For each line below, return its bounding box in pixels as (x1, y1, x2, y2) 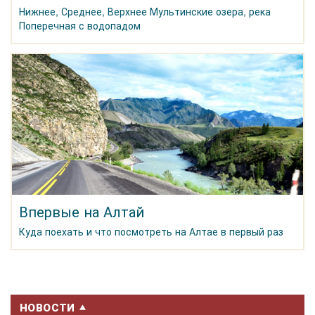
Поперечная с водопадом (19, 18, 141, 32)
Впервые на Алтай (19, 201, 144, 221)
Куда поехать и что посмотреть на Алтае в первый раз (19, 224, 283, 238)
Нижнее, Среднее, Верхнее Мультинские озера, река (19, 4, 271, 18)
